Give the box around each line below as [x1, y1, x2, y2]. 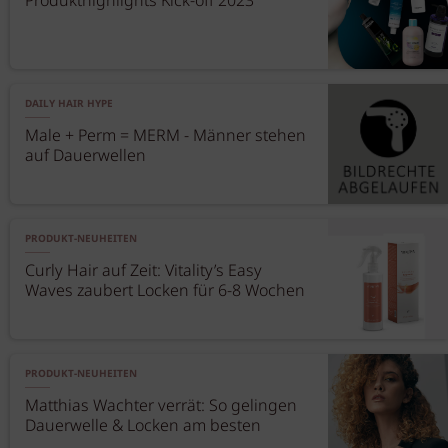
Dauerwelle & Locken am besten [25, 414, 261, 439]
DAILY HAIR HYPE [25, 96, 113, 112]
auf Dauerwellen [25, 144, 146, 169]
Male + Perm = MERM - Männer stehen [25, 124, 306, 149]
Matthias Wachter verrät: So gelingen [25, 394, 297, 419]
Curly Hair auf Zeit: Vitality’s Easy [25, 259, 262, 284]
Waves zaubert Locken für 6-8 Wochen [25, 279, 305, 304]
